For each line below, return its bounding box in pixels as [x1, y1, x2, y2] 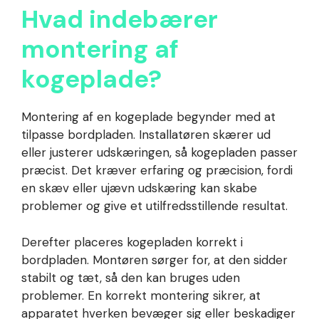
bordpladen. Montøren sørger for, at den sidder [21, 251, 288, 268]
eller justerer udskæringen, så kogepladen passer [21, 145, 298, 161]
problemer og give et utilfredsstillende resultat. [21, 198, 288, 214]
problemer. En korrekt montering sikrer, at [21, 287, 261, 303]
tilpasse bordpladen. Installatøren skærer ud [21, 127, 271, 143]
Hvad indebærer [21, 3, 218, 36]
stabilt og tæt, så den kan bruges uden [21, 269, 240, 286]
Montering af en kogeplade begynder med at [21, 109, 276, 125]
